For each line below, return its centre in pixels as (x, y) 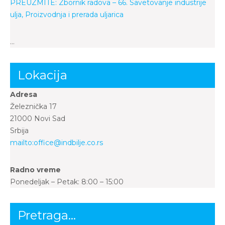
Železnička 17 (33, 106)
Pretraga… (47, 215)
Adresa (24, 94)
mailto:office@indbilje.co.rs (57, 143)
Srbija (19, 131)
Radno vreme (35, 170)
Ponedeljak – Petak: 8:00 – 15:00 (67, 182)
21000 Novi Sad (38, 119)
